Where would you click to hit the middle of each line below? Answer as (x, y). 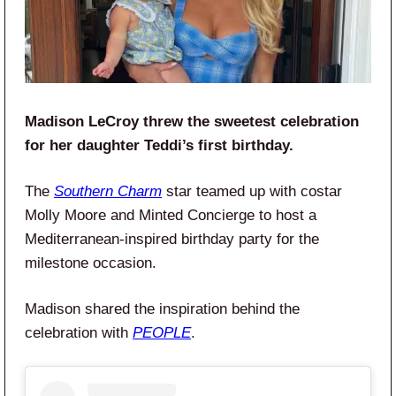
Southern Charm (108, 191)
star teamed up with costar (252, 191)
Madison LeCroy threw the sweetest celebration (192, 121)
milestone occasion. (91, 263)
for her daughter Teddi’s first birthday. (159, 145)
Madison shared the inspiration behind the (162, 308)
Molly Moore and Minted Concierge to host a (171, 215)
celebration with (79, 332)
